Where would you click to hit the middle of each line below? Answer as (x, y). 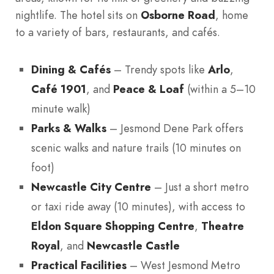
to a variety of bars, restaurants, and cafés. (118, 32)
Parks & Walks (69, 128)
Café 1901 (59, 89)
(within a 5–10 (220, 89)
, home (232, 15)
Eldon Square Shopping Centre (113, 226)
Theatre (223, 226)
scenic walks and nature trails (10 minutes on (136, 148)
